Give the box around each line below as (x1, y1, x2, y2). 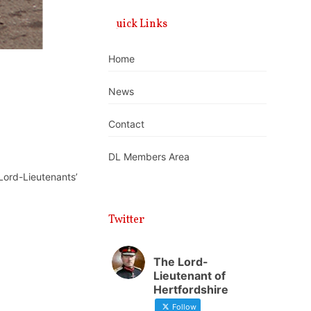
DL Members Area (108, 151, 190, 163)
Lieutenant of (153, 268, 226, 283)
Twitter (108, 212, 145, 228)
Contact (108, 118, 145, 131)
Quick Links (108, 16, 168, 32)
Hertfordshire (153, 282, 229, 296)
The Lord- (153, 254, 209, 269)
